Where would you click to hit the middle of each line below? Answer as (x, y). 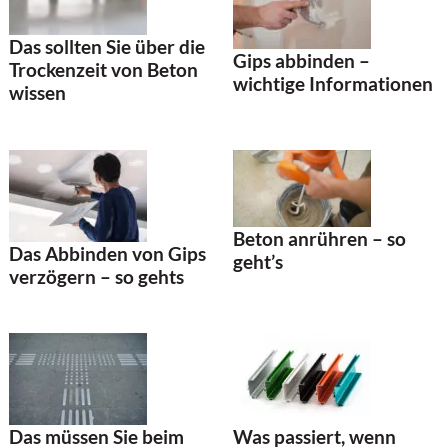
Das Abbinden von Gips (107, 253)
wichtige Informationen (333, 84)
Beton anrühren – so (319, 239)
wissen (37, 93)
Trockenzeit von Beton (103, 70)
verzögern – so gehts (96, 276)
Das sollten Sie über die (107, 47)
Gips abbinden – (301, 61)
